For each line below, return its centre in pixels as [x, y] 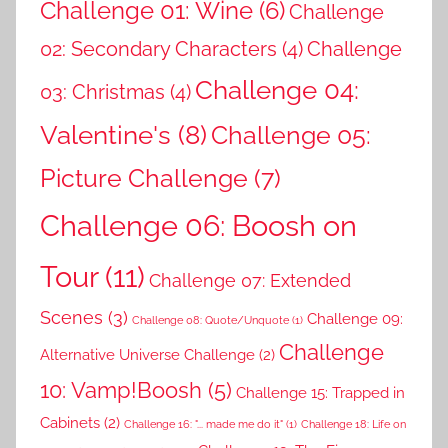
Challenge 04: [277, 89]
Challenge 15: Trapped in [320, 392]
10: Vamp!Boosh [121, 389]
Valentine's [105, 134]
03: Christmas [102, 91]
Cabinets [70, 422]
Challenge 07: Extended [250, 280]
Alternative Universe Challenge [147, 354]
